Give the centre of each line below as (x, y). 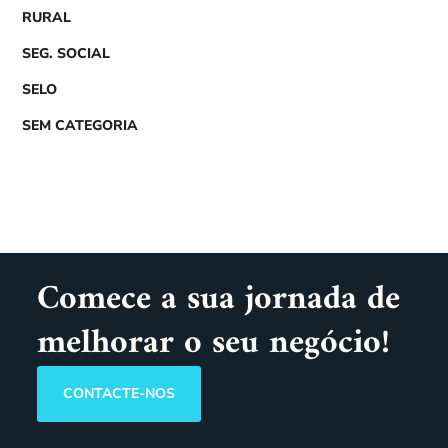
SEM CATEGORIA (80, 125)
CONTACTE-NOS (119, 394)
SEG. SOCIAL (66, 53)
